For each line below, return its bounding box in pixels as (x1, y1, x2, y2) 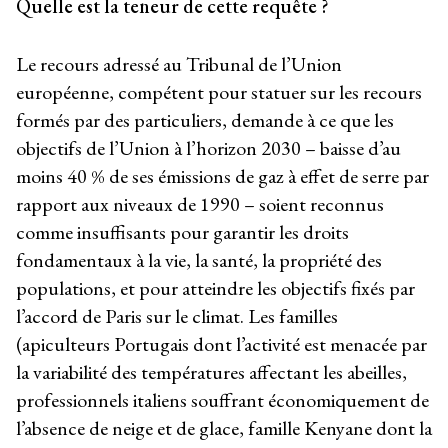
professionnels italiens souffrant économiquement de (16, 387, 429, 414)
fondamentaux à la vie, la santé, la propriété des (16, 247, 382, 274)
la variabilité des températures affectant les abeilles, (16, 359, 407, 386)
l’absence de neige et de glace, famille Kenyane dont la (16, 415, 432, 442)
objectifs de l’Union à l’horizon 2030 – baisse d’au (16, 135, 401, 162)
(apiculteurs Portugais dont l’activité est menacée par (16, 331, 427, 358)
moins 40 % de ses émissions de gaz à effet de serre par (16, 163, 429, 190)
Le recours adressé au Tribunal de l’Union (16, 51, 342, 78)
